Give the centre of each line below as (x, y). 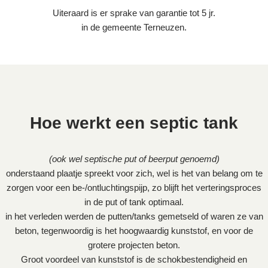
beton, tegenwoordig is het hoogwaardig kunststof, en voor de (134, 231)
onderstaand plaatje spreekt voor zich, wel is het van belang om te (134, 173)
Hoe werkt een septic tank (134, 123)
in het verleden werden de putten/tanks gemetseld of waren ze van (134, 216)
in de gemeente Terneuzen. (134, 27)
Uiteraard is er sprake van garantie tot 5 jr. (134, 13)
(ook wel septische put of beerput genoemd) (134, 159)
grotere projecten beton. (134, 245)
